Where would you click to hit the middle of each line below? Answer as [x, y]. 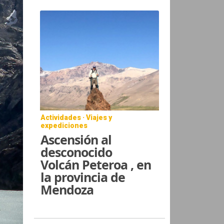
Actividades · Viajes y [76, 117]
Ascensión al [76, 139]
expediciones [64, 125]
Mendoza [67, 189]
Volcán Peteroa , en [96, 164]
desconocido [76, 152]
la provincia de [83, 177]
